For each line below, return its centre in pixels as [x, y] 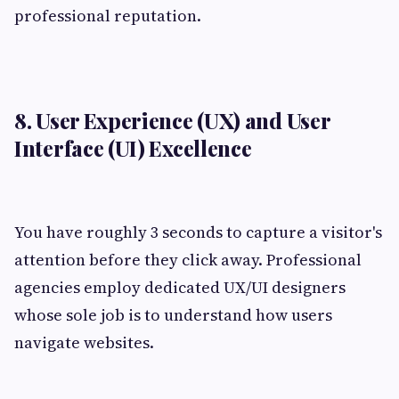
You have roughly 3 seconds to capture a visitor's [198, 232]
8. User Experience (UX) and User [172, 121]
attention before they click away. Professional [188, 260]
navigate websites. [84, 343]
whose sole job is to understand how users [173, 315]
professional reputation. [108, 16]
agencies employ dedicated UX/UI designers [180, 288]
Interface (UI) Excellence [133, 148]
